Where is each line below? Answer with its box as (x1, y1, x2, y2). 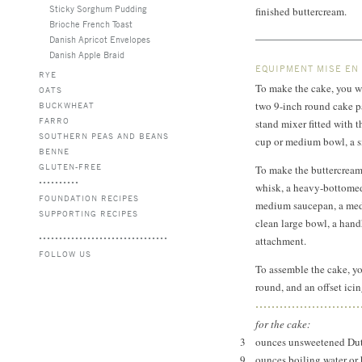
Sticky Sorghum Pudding (49, 2, 147, 14)
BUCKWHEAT (39, 99, 95, 110)
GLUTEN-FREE (39, 161, 102, 171)
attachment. (255, 234, 306, 248)
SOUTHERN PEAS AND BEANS (39, 130, 169, 141)
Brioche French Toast (49, 18, 133, 29)
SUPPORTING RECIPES (39, 208, 138, 218)
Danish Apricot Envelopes (49, 33, 150, 44)
